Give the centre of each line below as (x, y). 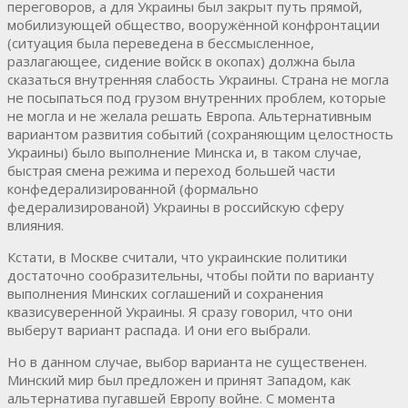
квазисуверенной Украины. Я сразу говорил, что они (180, 311)
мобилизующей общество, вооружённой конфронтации (194, 24)
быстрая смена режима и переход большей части (171, 170)
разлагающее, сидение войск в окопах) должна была (181, 61)
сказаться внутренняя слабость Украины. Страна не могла (198, 79)
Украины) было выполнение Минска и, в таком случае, (184, 152)
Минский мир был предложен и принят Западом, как (179, 379)
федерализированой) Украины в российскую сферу (176, 206)
